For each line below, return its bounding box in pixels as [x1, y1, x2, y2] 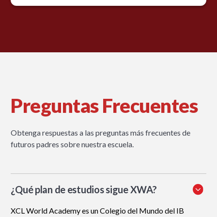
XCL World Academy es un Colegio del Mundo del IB [11, 206, 185, 216]
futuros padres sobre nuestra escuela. [11, 139, 134, 149]
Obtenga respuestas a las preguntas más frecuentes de [11, 128, 191, 138]
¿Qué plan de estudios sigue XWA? [11, 184, 157, 196]
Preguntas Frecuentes [11, 94, 198, 118]
